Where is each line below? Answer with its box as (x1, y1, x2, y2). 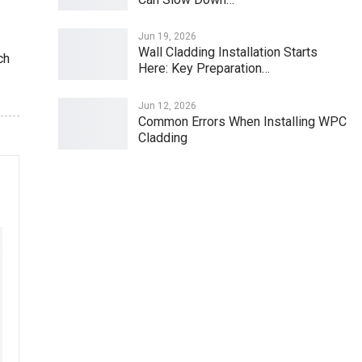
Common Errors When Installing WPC (138, 114, 347, 130)
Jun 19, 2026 (138, 31, 197, 43)
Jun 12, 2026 (138, 100, 197, 112)
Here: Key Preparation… (138, 61, 271, 77)
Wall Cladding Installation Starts (138, 44, 318, 61)
